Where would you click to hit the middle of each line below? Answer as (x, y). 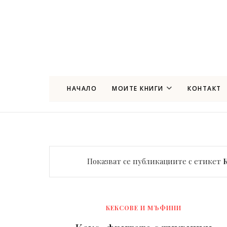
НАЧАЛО (82, 88)
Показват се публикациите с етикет (155, 161)
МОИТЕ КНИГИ (138, 88)
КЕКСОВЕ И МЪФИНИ (143, 207)
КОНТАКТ (204, 88)
